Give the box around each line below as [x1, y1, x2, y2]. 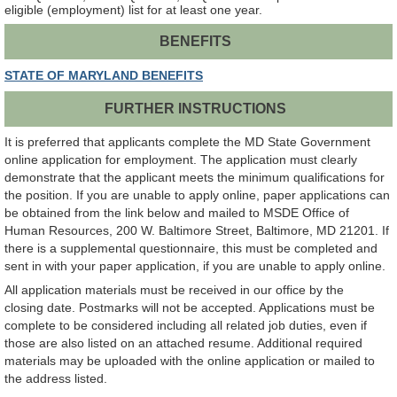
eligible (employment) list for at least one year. [4, 3, 262, 18]
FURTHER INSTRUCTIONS [104, 100, 286, 116]
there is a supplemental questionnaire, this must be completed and [4, 241, 378, 256]
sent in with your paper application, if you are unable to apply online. [4, 259, 389, 274]
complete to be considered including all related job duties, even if [4, 318, 367, 333]
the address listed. [4, 371, 111, 386]
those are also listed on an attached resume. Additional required [4, 336, 362, 351]
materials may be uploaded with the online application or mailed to [4, 354, 375, 369]
